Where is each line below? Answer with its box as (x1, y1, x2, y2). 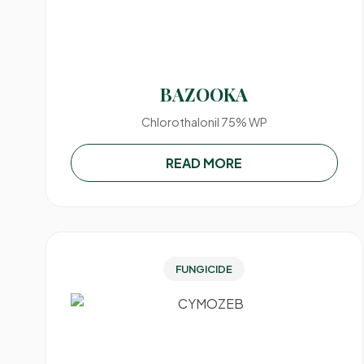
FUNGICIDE (175, 262, 233, 275)
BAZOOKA (160, 82, 249, 106)
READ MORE (166, 154, 243, 171)
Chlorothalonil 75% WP (141, 115, 267, 129)
